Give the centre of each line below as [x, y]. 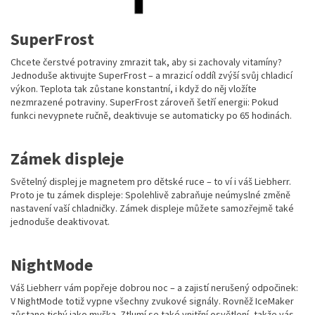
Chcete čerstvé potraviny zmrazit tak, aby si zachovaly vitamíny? [146, 62]
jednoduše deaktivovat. [60, 222]
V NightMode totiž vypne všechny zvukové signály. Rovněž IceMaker [152, 301]
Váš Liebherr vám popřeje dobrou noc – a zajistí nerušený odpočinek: [154, 288]
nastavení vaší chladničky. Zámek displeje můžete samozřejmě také [152, 208]
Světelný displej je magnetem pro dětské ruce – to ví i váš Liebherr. [151, 182]
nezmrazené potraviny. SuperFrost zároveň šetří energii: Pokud [144, 102]
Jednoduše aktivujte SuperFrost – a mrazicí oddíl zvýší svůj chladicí [152, 76]
